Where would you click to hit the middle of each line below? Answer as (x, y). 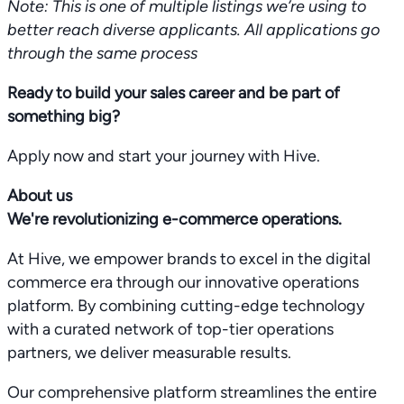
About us (40, 195)
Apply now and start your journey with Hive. (164, 156)
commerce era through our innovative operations (183, 282)
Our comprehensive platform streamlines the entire (192, 392)
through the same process (102, 53)
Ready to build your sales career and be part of (174, 92)
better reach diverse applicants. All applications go (193, 29)
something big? (64, 116)
